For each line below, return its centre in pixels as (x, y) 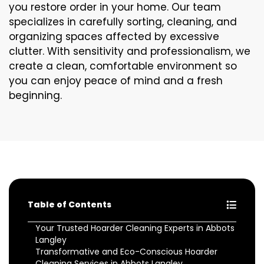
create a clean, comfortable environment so (123, 66)
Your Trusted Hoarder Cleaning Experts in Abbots (135, 228)
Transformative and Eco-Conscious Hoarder (126, 251)
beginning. (37, 95)
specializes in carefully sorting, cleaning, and (123, 22)
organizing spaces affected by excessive (114, 36)
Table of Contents (70, 204)
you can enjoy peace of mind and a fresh (116, 80)
